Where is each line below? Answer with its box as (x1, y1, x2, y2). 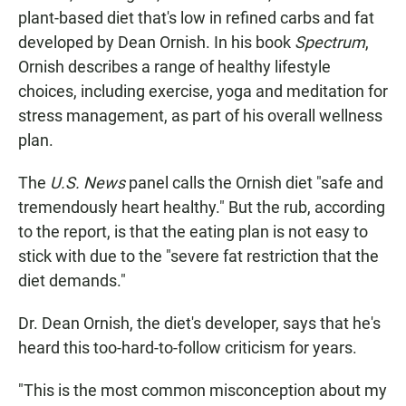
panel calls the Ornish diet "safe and (125, 173, 383, 193)
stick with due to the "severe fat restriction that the (18, 246, 379, 266)
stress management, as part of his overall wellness (18, 106, 382, 126)
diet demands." (18, 271, 126, 291)
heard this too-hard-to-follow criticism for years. (18, 338, 357, 358)
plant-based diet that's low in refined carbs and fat (18, 8, 374, 28)
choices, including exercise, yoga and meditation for (18, 82, 388, 101)
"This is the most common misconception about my (18, 381, 387, 401)
